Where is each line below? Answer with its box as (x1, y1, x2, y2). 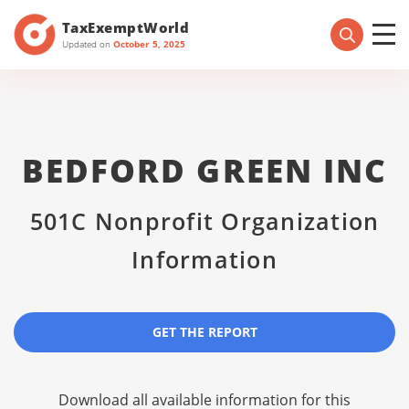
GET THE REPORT (152, 323, 257, 341)
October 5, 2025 (113, 37, 185, 50)
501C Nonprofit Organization (29, 205, 380, 236)
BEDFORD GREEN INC (22, 149, 387, 192)
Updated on (62, 37, 113, 50)
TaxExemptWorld (62, 17, 190, 37)
